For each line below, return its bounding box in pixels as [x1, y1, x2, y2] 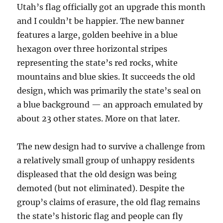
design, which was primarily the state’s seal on [17, 86, 202, 96]
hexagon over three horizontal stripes [17, 44, 168, 54]
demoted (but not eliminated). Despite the [17, 183, 185, 194]
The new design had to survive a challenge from [17, 141, 206, 152]
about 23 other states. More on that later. [17, 113, 180, 124]
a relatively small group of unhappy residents [17, 155, 195, 166]
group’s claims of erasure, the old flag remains [17, 197, 201, 208]
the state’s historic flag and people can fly [17, 211, 183, 222]
